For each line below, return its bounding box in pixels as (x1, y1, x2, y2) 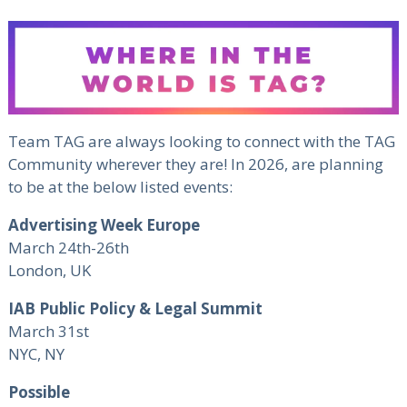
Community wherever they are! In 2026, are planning (7, 154, 383, 175)
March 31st (7, 321, 89, 342)
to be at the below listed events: (7, 176, 233, 198)
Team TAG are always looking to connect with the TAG (7, 131, 395, 153)
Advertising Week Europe (7, 214, 200, 236)
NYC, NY (7, 343, 65, 365)
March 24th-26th (7, 237, 129, 259)
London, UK (7, 260, 91, 282)
